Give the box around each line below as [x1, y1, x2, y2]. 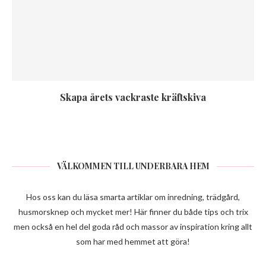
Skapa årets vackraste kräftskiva [60, 91, 206, 103]
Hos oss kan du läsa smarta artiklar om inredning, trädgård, [26, 192, 240, 202]
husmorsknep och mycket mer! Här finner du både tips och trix [18, 207, 248, 217]
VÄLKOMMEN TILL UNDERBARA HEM [56, 160, 210, 172]
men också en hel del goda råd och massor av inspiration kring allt [14, 221, 252, 232]
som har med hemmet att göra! [76, 236, 190, 246]
